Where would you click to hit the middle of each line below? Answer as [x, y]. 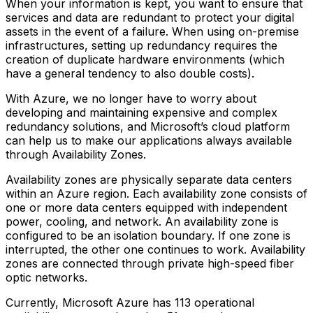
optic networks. [46, 277]
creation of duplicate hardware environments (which [145, 59]
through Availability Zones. [76, 154]
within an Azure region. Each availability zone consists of [156, 193]
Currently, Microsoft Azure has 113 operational [130, 302]
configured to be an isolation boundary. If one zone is [148, 235]
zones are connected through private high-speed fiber [150, 263]
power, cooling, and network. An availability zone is [142, 221]
